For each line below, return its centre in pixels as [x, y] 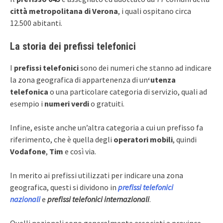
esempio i [27, 103]
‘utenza [162, 79]
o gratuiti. [107, 103]
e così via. [80, 151]
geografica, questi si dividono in [64, 187]
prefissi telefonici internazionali [98, 199]
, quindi [185, 139]
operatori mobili [143, 139]
